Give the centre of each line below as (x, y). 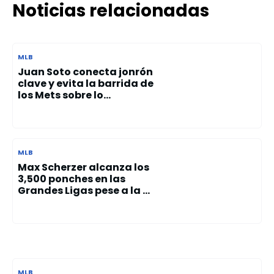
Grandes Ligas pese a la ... (84, 191)
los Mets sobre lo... (64, 95)
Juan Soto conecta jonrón (85, 72)
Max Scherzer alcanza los (83, 167)
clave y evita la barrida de (86, 83)
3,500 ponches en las (72, 179)
